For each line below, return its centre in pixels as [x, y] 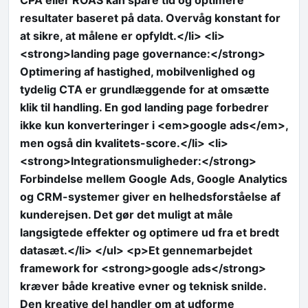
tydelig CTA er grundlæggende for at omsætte [145, 89]
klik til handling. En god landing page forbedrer [144, 107]
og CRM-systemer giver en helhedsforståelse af [150, 196]
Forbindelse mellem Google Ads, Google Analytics [154, 178]
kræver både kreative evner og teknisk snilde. [143, 286]
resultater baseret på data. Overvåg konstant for [150, 18]
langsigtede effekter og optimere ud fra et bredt [150, 232]
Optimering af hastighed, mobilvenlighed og [137, 71]
